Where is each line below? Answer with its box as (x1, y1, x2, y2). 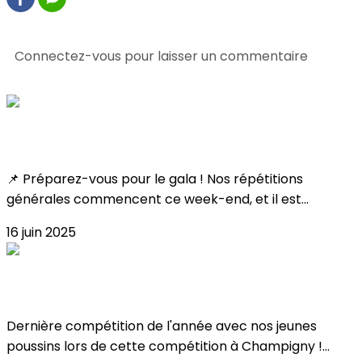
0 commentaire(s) (6, 19, 124, 38)
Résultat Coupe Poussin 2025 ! (6, 278, 244, 301)
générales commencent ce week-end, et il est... (6, 189, 309, 208)
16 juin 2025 (6, 222, 76, 242)
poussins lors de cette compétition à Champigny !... (6, 337, 330, 356)
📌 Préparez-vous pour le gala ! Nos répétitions (6, 169, 303, 188)
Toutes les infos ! (6, 131, 140, 154)
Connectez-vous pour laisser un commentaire (15, 47, 308, 66)
